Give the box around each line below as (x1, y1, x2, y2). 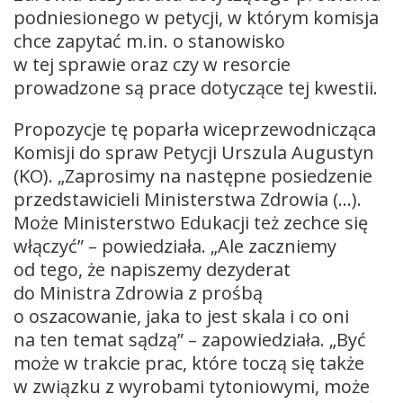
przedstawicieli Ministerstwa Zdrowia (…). (13, 186, 362, 211)
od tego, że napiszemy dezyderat (13, 256, 291, 282)
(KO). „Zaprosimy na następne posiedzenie (13, 163, 372, 188)
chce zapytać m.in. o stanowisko (13, 28, 285, 53)
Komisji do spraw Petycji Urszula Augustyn (13, 139, 374, 165)
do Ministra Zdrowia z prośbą (13, 280, 263, 305)
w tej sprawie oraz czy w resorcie (13, 51, 291, 76)
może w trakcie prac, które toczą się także (13, 350, 364, 375)
